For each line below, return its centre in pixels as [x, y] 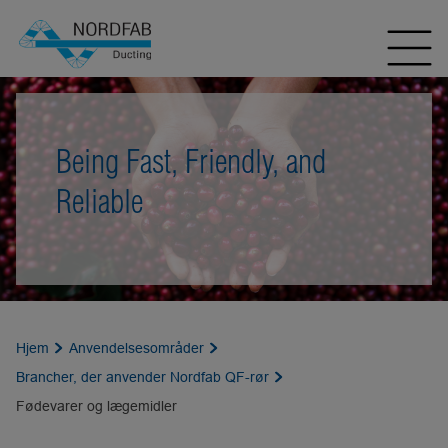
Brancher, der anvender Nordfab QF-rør [142, 377]
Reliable [99, 201]
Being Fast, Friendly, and [191, 161]
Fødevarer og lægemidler [96, 406]
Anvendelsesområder [136, 348]
